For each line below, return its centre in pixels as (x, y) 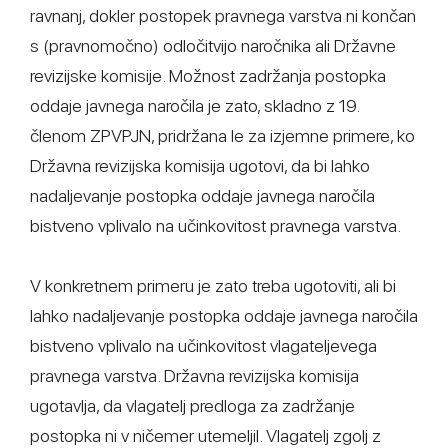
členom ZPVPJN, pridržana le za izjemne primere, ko (222, 135)
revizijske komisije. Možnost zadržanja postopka (208, 75)
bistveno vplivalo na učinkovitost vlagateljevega (203, 345)
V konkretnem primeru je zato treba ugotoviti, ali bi (213, 285)
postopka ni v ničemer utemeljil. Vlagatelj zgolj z (205, 435)
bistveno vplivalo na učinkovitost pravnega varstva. (215, 225)
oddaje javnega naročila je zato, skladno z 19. (194, 105)
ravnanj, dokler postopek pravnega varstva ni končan (223, 15)
